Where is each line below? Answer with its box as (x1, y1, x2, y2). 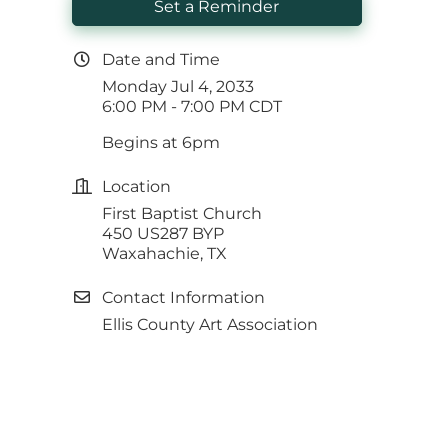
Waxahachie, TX (102, 244, 228, 264)
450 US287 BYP (102, 224, 225, 244)
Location (102, 177, 172, 197)
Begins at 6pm (102, 133, 221, 153)
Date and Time (102, 50, 221, 70)
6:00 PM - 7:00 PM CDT (102, 97, 283, 117)
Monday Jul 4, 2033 (102, 77, 255, 97)
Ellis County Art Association (102, 315, 319, 335)
